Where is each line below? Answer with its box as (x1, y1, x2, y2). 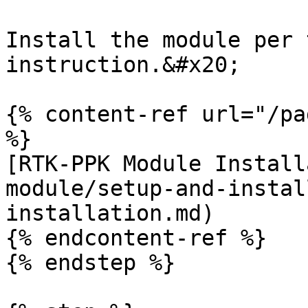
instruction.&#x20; (5, 52, 241, 77)
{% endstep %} (5, 250, 175, 275)
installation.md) (5, 201, 214, 225)
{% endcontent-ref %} (5, 225, 267, 250)
